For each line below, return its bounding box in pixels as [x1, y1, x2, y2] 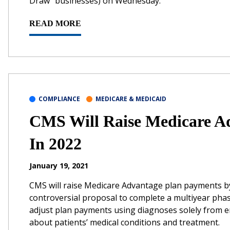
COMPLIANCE [39, 94, 80, 103]
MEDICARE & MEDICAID [95, 94, 166, 103]
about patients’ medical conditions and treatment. [29, 216, 220, 228]
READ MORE [29, 18, 81, 28]
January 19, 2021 [29, 160, 88, 170]
